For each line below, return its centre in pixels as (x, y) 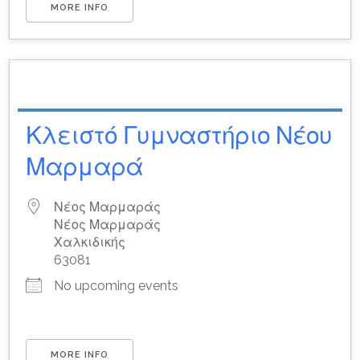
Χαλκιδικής (90, 242)
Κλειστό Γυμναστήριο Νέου (179, 135)
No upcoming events (117, 285)
